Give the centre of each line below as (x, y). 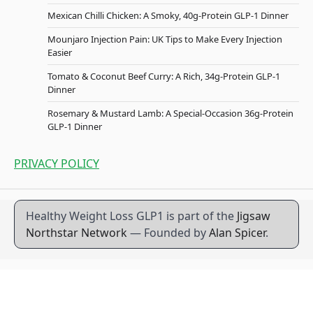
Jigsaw (254, 216)
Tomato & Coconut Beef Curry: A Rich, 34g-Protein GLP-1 (164, 76)
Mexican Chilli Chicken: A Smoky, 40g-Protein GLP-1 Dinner (168, 15)
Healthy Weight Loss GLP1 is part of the (131, 216)
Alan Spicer (237, 232)
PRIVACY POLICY (57, 163)
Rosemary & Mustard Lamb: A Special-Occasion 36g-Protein (170, 113)
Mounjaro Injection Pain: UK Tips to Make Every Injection (165, 39)
